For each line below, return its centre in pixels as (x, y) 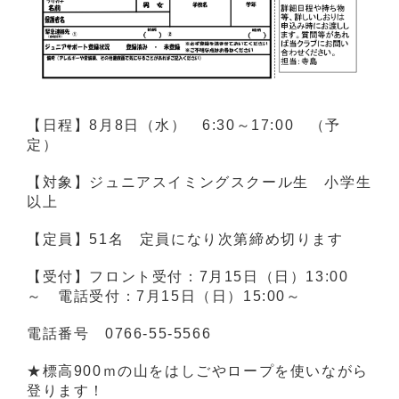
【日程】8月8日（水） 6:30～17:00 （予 (184, 125)
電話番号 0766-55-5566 (119, 333)
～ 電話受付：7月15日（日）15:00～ (164, 296)
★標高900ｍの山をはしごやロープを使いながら (198, 370)
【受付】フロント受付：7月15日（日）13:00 (188, 276)
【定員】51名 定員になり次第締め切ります (185, 239)
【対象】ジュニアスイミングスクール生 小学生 (199, 182)
